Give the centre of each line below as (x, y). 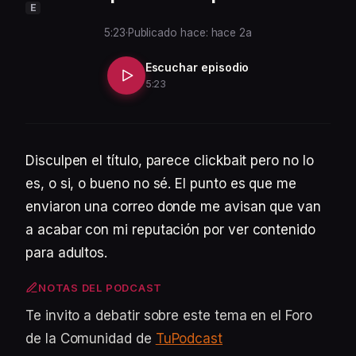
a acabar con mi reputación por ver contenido (170, 230)
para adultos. (67, 253)
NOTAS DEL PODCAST (101, 288)
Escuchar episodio (197, 67)
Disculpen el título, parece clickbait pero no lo (170, 161)
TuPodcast (189, 339)
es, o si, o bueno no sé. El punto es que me (161, 184)
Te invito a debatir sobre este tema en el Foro (169, 315)
